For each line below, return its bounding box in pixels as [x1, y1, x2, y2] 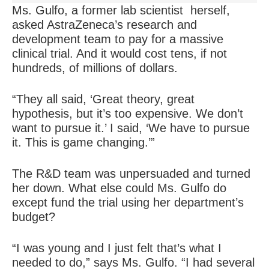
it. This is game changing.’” [12, 135, 155, 149]
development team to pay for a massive [12, 32, 223, 46]
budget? [12, 210, 55, 223]
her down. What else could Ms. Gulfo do [12, 181, 226, 195]
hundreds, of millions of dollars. [12, 61, 178, 74]
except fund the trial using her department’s [12, 195, 244, 209]
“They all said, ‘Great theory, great [12, 92, 195, 106]
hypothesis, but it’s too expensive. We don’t [12, 106, 243, 120]
